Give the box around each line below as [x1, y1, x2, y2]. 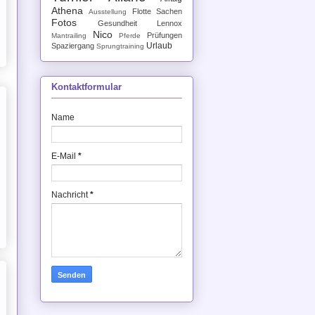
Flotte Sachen [131, 6, 183, 15]
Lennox [157, 18, 182, 27]
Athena [51, 4, 83, 16]
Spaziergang [51, 41, 94, 50]
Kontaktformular [51, 82, 122, 93]
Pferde [119, 31, 141, 39]
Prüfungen [147, 30, 183, 39]
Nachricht [51, 189, 90, 200]
